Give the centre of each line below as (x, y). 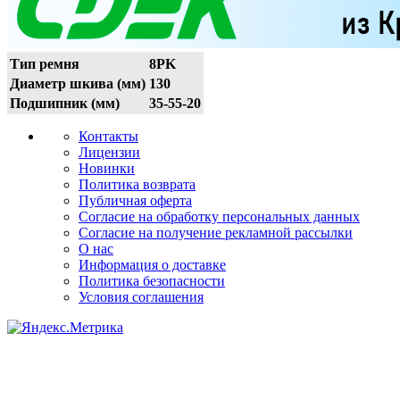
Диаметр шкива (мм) (78, 83)
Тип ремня (45, 63)
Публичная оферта (135, 200)
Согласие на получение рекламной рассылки (216, 232)
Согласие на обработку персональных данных (219, 216)
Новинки (107, 168)
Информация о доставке (152, 264)
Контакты (108, 136)
